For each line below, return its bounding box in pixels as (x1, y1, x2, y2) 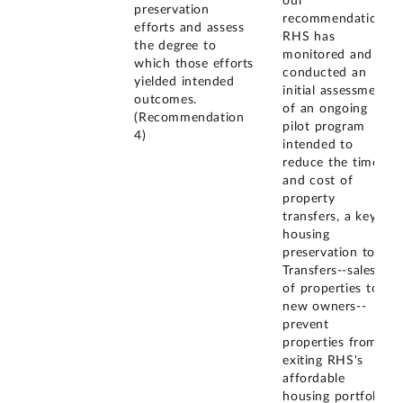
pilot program (282, 121, 365, 134)
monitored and (282, 49, 372, 62)
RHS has (282, 31, 336, 44)
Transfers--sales (282, 264, 376, 278)
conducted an (282, 67, 367, 80)
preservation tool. (282, 246, 390, 260)
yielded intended (134, 75, 235, 88)
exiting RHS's (282, 354, 363, 368)
